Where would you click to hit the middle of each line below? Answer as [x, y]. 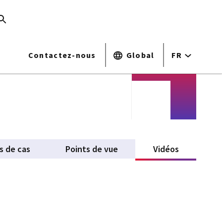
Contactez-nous [62, 55]
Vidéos [166, 149]
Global [140, 55]
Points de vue [92, 149]
